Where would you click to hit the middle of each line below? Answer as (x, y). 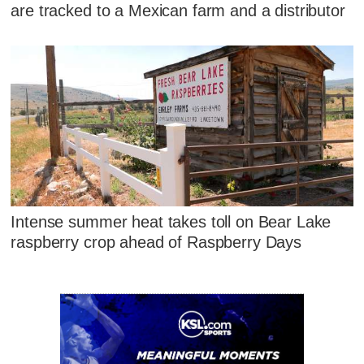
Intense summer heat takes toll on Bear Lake (171, 222)
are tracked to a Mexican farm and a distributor (178, 11)
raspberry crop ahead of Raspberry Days (156, 243)
